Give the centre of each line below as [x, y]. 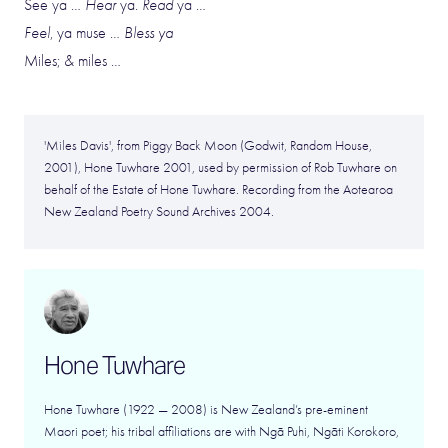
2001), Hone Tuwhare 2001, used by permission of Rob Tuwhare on [220, 167]
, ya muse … [87, 33]
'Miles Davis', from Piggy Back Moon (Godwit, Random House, [208, 145]
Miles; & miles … [72, 61]
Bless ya [148, 33]
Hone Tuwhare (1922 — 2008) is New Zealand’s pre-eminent [206, 409]
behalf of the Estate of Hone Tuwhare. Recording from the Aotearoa [218, 189]
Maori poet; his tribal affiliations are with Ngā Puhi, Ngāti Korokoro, [221, 431]
